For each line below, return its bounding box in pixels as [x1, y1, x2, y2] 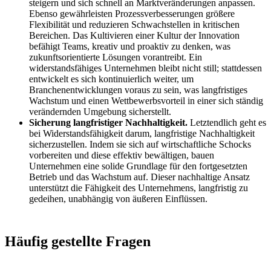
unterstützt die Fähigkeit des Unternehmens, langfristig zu [29, 183, 248, 194]
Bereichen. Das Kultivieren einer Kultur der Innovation [29, 30, 240, 41]
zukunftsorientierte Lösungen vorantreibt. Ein [29, 52, 202, 63]
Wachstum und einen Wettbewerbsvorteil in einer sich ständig [29, 96, 263, 106]
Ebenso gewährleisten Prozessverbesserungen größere [29, 8, 235, 19]
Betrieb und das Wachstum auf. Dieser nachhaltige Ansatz [29, 172, 250, 183]
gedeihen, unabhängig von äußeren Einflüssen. [29, 194, 207, 204]
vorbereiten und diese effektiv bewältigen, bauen [29, 150, 214, 161]
